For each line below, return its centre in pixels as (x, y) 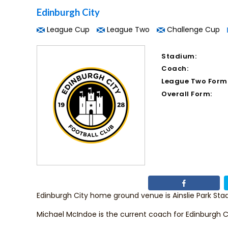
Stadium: (179, 56)
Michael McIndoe (67, 214)
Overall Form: (187, 94)
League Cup (67, 30)
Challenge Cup (192, 30)
